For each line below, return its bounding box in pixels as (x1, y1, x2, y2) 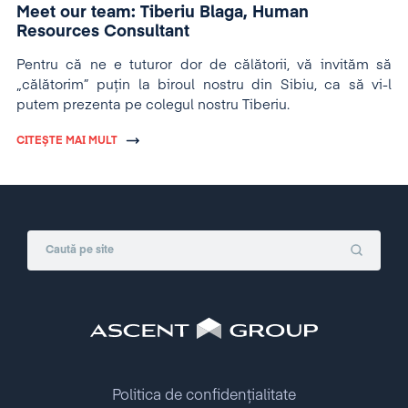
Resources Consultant (16, 24, 189, 40)
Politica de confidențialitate (112, 389, 296, 403)
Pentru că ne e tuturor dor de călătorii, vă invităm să (16, 58, 392, 72)
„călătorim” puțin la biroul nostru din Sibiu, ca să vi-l (16, 78, 392, 92)
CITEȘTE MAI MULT (16, 136, 117, 147)
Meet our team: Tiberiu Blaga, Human (16, 5, 309, 21)
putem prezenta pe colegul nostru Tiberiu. (16, 98, 293, 112)
